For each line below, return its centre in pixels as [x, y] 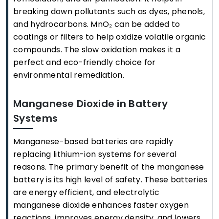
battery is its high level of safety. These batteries [110, 180]
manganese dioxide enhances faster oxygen [101, 205]
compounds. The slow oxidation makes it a [97, 50]
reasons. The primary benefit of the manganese [109, 167]
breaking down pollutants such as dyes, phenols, [109, 11]
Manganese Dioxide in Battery [91, 104]
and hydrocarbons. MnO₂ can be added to [97, 24]
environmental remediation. [69, 75]
